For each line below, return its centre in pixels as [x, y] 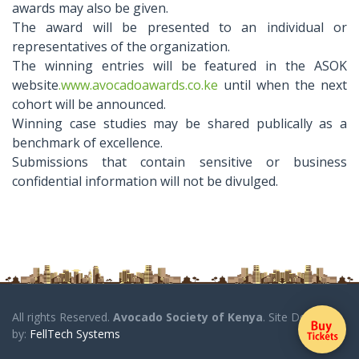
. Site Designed [301, 317]
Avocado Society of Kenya [188, 317]
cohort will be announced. [89, 105]
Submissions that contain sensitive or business [179, 162]
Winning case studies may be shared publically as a [179, 124]
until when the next [282, 85]
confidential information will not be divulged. [145, 182]
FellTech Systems [75, 333]
